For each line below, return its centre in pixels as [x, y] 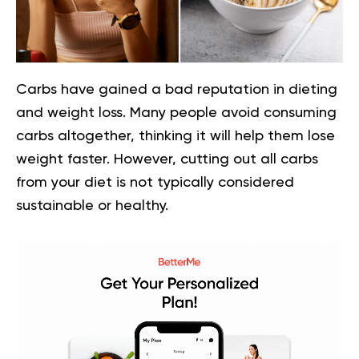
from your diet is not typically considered [155, 183]
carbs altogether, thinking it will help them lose [175, 136]
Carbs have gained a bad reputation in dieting [177, 90]
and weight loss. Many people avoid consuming [176, 113]
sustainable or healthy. [92, 206]
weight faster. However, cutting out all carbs [167, 159]
